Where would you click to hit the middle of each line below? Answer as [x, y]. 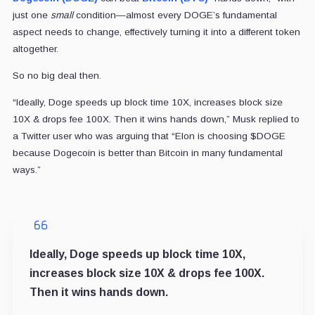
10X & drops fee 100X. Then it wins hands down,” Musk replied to [156, 119]
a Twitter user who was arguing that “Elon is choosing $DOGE [149, 136]
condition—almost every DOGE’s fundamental [175, 15]
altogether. [35, 49]
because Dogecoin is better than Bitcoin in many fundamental [147, 153]
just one [31, 15]
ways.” [26, 169]
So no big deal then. [57, 75]
